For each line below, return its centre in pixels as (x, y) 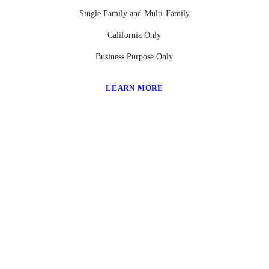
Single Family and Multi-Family (134, 14)
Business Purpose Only (134, 57)
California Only (134, 35)
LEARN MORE (134, 88)
